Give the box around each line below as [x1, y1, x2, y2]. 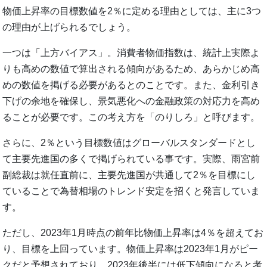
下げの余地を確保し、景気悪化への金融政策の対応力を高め [2, 96, 260, 107]
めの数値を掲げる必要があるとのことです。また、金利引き [2, 80, 260, 91]
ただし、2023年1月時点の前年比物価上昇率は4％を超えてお [2, 228, 264, 238]
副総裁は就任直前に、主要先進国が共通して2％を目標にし [2, 170, 256, 181]
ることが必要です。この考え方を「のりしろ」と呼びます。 [2, 112, 260, 123]
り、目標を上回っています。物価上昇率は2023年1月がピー [2, 244, 259, 254]
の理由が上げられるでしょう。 [2, 22, 136, 33]
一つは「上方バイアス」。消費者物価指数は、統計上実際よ [2, 48, 260, 58]
